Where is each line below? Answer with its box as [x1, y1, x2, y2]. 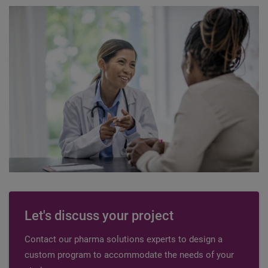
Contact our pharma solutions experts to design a [25, 234, 223, 245]
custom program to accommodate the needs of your [25, 249, 234, 261]
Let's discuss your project [25, 208, 173, 224]
